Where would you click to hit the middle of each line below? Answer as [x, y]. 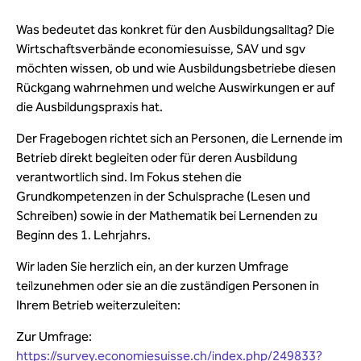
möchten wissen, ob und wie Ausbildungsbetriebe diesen [176, 68]
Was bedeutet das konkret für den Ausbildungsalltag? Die [175, 29]
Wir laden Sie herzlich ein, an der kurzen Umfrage [152, 266]
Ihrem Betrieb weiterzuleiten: [98, 305]
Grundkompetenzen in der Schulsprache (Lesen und [163, 196]
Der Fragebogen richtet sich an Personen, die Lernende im [179, 138]
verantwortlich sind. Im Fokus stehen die [129, 177]
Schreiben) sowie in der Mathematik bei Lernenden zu [167, 216]
